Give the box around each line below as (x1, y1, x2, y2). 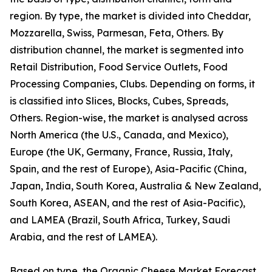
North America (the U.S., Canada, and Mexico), (10, 129, 228, 141)
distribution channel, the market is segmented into (10, 44, 243, 56)
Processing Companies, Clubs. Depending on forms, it (10, 78, 255, 90)
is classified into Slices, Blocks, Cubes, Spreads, (10, 95, 228, 107)
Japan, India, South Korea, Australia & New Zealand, (10, 180, 261, 192)
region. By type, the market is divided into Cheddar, (10, 10, 251, 22)
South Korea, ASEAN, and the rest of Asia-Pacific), (10, 197, 245, 209)
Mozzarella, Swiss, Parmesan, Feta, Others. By (10, 27, 223, 39)
